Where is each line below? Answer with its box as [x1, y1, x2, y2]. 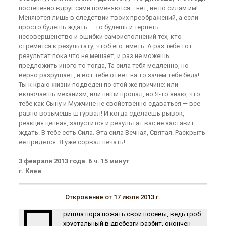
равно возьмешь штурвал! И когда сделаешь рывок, [18, 109, 184, 117]
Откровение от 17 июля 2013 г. [65, 193, 161, 201]
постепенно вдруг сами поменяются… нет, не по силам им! [18, 4, 198, 12]
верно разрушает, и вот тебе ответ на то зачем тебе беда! [18, 71, 199, 79]
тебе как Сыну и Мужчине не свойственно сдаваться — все [18, 100, 200, 107]
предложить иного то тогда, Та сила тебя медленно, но [18, 62, 189, 69]
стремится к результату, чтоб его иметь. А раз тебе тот [18, 42, 192, 50]
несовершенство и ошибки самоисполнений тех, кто [18, 33, 182, 40]
